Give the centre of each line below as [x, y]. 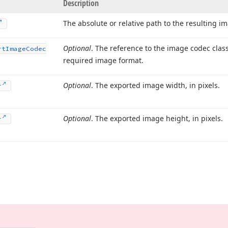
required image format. [103, 60]
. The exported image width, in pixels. [155, 85]
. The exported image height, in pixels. [157, 118]
